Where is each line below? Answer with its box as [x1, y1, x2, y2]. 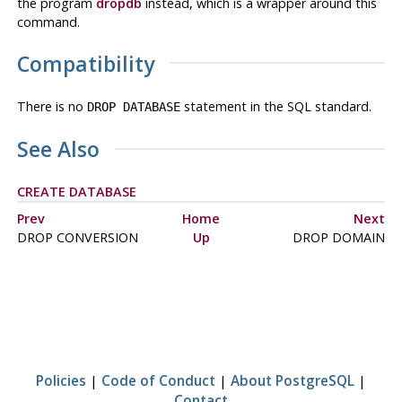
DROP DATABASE [86, 99, 180, 114]
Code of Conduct [101, 371, 215, 390]
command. [16, 13, 80, 31]
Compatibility [16, 48, 154, 78]
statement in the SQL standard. [179, 97, 371, 115]
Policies [36, 371, 86, 390]
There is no [16, 97, 87, 115]
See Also [16, 134, 100, 163]
